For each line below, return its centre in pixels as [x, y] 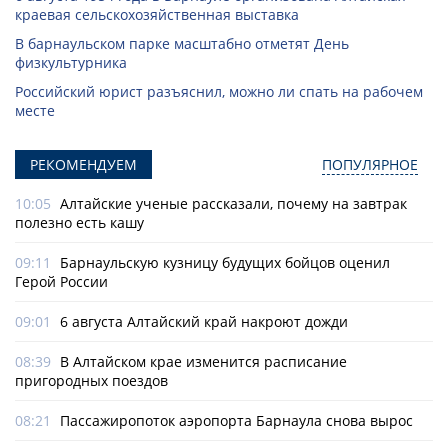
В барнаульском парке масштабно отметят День [182, 44]
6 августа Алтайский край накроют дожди [204, 322]
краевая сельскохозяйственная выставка [157, 15]
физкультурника [71, 63]
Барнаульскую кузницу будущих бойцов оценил [225, 263]
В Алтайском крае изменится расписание [203, 362]
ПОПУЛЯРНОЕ [370, 165]
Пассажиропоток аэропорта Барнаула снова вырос [236, 421]
